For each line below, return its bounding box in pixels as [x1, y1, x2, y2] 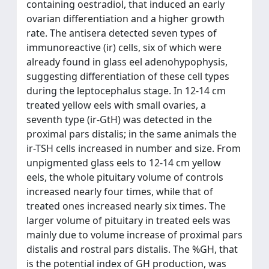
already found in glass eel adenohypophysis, [26, 55, 228, 68]
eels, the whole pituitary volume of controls [26, 171, 223, 184]
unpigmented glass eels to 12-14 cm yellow [26, 156, 221, 169]
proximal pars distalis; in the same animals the [26, 127, 237, 141]
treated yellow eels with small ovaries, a [26, 98, 206, 112]
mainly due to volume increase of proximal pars [26, 228, 243, 241]
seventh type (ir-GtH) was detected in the [26, 113, 212, 126]
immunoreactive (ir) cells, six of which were [26, 41, 222, 54]
